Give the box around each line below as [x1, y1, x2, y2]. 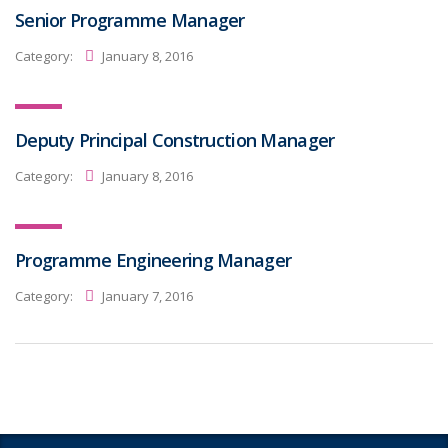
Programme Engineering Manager [15, 248, 292, 272]
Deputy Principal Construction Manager [15, 128, 335, 152]
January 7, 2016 [99, 286, 193, 305]
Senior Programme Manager [15, 8, 245, 32]
